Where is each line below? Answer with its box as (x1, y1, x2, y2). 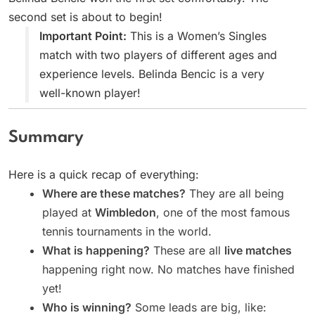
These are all (150, 243, 224, 258)
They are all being (186, 186, 284, 201)
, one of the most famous (156, 205, 290, 220)
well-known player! (39, 85, 141, 100)
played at (42, 205, 95, 220)
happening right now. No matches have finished (42, 262, 295, 277)
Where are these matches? (42, 186, 186, 201)
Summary (8, 129, 84, 146)
